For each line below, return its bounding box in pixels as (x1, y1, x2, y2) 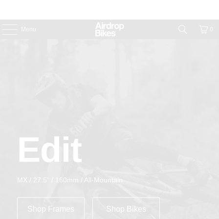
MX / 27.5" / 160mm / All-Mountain (17, 175, 123, 184)
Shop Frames (27, 204, 74, 213)
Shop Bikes (106, 204, 146, 213)
